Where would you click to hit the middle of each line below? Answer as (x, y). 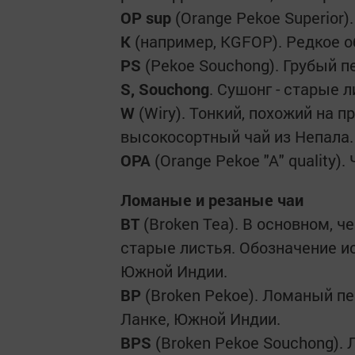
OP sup (146, 17)
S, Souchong (165, 89)
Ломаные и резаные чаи (212, 200)
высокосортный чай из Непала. (237, 136)
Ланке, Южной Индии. (200, 319)
